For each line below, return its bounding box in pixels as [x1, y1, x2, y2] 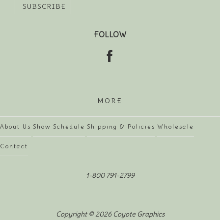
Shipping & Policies [87, 123, 155, 131]
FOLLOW [94, 29, 126, 40]
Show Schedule [33, 123, 85, 131]
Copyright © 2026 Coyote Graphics [55, 210, 165, 219]
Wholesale [157, 123, 194, 131]
